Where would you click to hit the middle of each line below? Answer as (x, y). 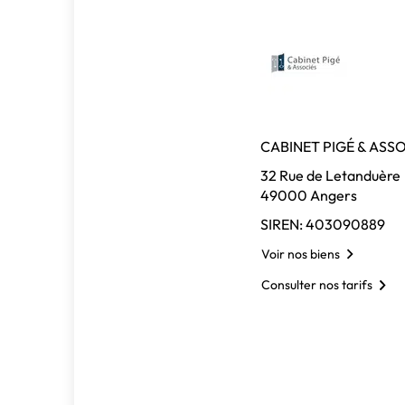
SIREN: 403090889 (323, 224)
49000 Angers (309, 195)
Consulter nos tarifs (317, 285)
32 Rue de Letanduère (330, 175)
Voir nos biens (301, 254)
